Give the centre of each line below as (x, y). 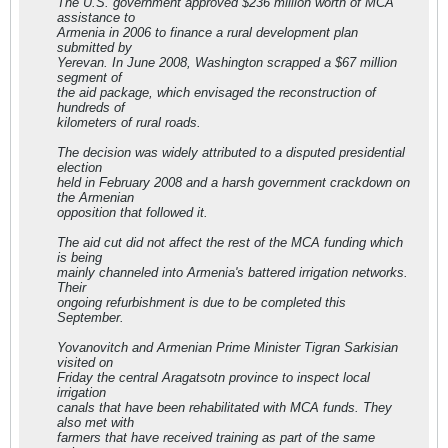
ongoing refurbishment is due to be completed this (201, 302)
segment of (89, 77)
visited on (85, 362)
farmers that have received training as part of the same (216, 437)
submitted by (94, 47)
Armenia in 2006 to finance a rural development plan (207, 32)
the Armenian (95, 197)
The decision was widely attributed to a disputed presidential (231, 152)
